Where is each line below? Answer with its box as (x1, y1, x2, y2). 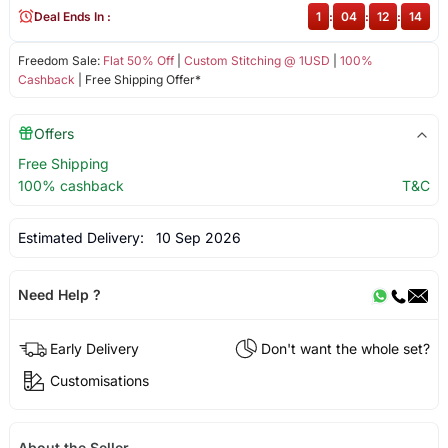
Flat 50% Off (102, 52, 174, 68)
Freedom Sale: (17, 52, 103, 68)
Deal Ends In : (33, 8, 111, 24)
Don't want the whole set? (261, 339, 431, 357)
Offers (33, 124, 74, 142)
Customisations (49, 371, 149, 389)
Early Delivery (49, 339, 139, 357)
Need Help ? (17, 285, 101, 303)
